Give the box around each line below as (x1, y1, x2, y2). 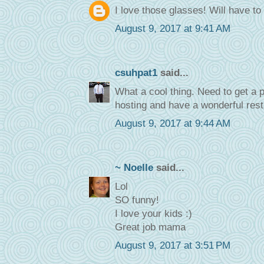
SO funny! (114, 194, 159, 206)
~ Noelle (114, 162, 153, 174)
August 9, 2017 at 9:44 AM (114, 118, 230, 130)
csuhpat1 (114, 67, 157, 79)
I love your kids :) (114, 207, 192, 219)
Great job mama (114, 221, 186, 233)
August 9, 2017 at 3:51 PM (114, 240, 230, 252)
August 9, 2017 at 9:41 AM (114, 23, 230, 35)
